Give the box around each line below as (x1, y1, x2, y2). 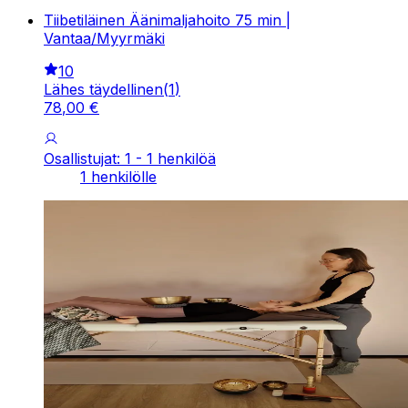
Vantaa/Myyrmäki (44, 28, 165, 47)
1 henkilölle (80, 167, 157, 186)
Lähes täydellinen (44, 79, 163, 98)
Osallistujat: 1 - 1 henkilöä (44, 148, 216, 168)
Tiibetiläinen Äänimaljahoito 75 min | (44, 10, 291, 29)
